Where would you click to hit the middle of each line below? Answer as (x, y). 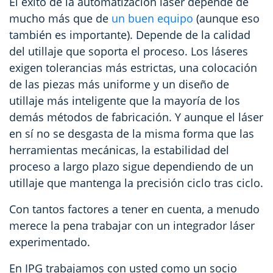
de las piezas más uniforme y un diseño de (119, 84)
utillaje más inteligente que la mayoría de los (125, 100)
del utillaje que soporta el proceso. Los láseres (129, 51)
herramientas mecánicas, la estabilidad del (119, 150)
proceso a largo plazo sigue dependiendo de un (131, 166)
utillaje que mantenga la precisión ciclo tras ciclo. (136, 183)
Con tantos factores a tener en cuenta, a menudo (134, 209)
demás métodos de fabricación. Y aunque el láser (136, 117)
